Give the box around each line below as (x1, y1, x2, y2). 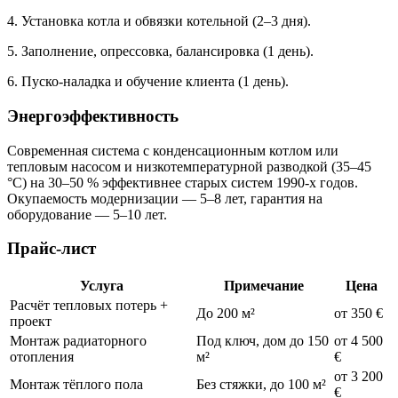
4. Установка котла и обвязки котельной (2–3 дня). (7, 13, 311, 29)
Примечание (223, 278, 304, 294)
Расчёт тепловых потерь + (10, 298, 168, 314)
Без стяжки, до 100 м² (196, 377, 326, 393)
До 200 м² (196, 306, 255, 322)
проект (10, 314, 52, 330)
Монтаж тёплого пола (10, 377, 143, 393)
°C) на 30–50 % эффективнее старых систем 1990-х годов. (7, 174, 358, 190)
